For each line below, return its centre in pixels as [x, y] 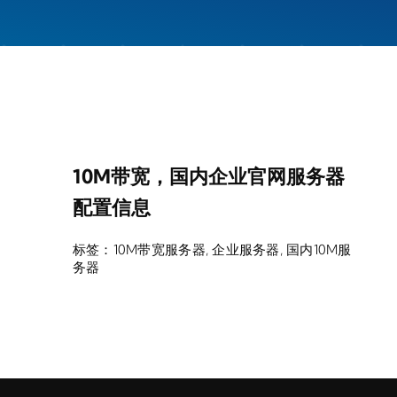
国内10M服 [319, 249]
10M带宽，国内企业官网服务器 [208, 176]
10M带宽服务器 [159, 249]
